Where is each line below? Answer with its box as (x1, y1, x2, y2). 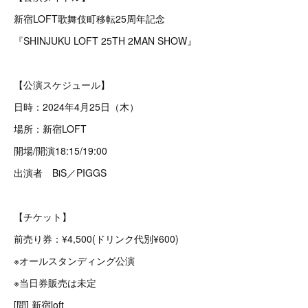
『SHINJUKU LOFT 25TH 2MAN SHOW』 (14, 34, 197, 47)
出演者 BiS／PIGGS (14, 166, 107, 179)
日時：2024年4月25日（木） (14, 100, 139, 113)
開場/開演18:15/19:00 (14, 144, 107, 157)
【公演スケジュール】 (14, 78, 110, 91)
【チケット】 (14, 210, 71, 223)
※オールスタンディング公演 (14, 254, 135, 267)
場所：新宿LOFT (14, 122, 87, 135)
